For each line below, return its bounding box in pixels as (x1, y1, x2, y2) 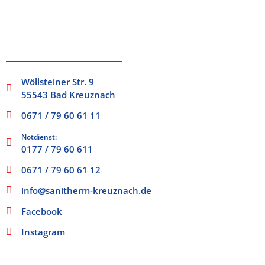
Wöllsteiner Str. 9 (21, 75, 95, 88)
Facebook (21, 205, 63, 217)
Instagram (21, 225, 66, 238)
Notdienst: (21, 131, 57, 142)
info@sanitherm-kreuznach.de (21, 184, 152, 196)
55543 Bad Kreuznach (21, 88, 116, 101)
